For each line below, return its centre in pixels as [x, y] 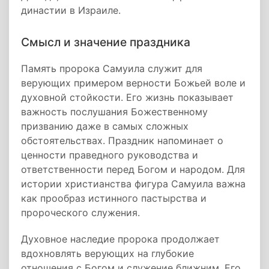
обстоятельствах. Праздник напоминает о [122, 141]
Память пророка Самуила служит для [112, 68]
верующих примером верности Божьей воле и [133, 83]
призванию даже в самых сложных [105, 126]
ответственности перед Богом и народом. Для [133, 169]
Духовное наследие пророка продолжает [120, 239]
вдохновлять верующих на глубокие [107, 253]
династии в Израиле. [71, 10]
